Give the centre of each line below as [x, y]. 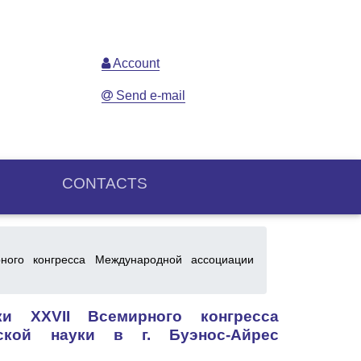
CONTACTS [104, 183]
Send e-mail [149, 95]
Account [135, 63]
